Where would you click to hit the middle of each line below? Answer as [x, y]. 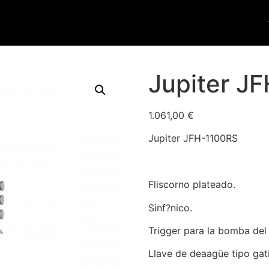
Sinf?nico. [170, 207]
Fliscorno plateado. [192, 185]
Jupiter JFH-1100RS [193, 138]
